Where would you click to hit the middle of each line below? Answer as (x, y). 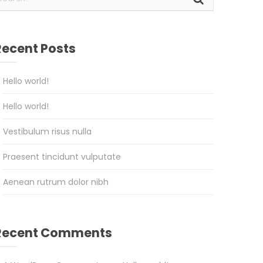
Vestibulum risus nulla (47, 132)
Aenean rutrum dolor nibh (55, 182)
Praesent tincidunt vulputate (62, 157)
